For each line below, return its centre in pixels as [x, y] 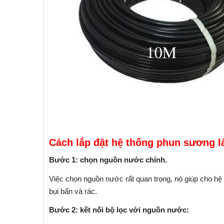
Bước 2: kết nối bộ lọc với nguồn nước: [119, 209]
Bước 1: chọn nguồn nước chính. [108, 159]
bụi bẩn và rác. [73, 191]
